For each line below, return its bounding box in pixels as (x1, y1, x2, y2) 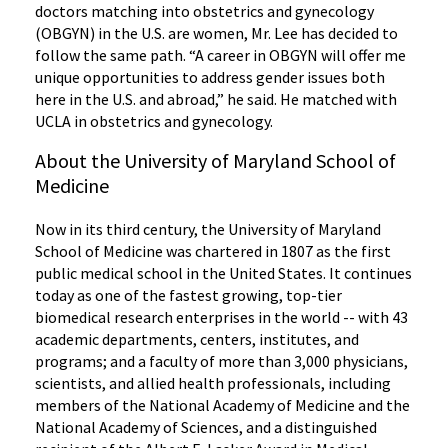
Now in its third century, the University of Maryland (35, 219, 381, 240)
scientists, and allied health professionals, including (35, 373, 391, 394)
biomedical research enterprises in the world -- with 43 (35, 307, 408, 328)
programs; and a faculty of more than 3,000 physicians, (35, 351, 408, 372)
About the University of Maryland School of (35, 148, 396, 174)
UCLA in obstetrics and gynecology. (35, 111, 273, 132)
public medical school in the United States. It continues (35, 263, 412, 284)
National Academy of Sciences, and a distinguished (35, 417, 377, 438)
